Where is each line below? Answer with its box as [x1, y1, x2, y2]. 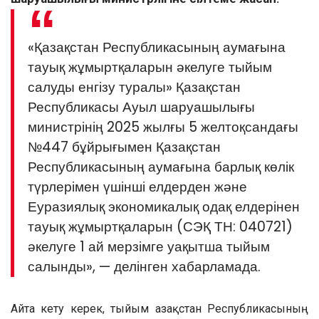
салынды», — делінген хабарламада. [28, 257, 261, 277]
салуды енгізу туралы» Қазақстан [28, 78, 241, 98]
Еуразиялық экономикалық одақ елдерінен [28, 197, 300, 217]
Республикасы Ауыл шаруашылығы [28, 98, 256, 117]
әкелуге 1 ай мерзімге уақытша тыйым [28, 237, 271, 257]
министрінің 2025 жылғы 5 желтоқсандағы [28, 117, 299, 137]
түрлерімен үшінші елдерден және [28, 177, 248, 197]
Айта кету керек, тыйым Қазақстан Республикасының [11, 301, 308, 315]
